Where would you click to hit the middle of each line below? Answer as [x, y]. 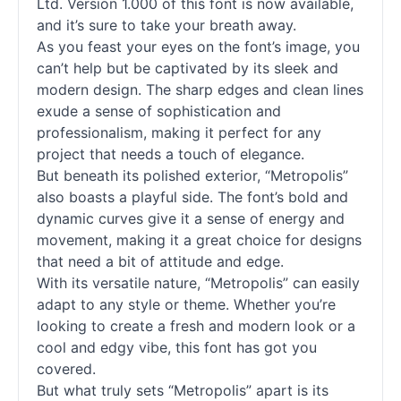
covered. [66, 369]
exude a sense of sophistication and [159, 111]
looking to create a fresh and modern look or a [196, 326]
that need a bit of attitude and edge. [160, 261]
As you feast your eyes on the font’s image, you [198, 47]
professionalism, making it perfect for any [179, 132]
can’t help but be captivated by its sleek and [188, 68]
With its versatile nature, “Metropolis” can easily [198, 283]
